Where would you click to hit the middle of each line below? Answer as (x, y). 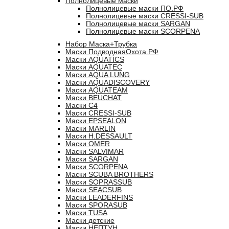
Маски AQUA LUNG (98, 75)
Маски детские (90, 221)
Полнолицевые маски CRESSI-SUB (145, 16)
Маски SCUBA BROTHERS (109, 175)
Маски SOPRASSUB (99, 182)
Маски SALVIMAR (95, 152)
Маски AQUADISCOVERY (108, 83)
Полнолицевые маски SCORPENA (143, 31)
